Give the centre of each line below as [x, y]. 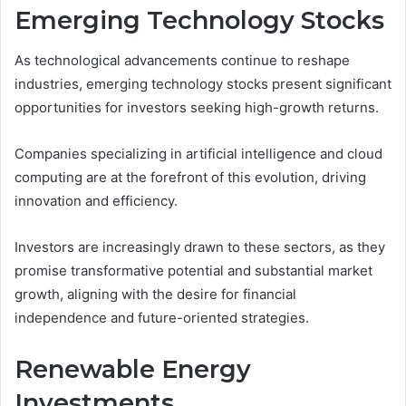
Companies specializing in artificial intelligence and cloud [198, 154]
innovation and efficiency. [96, 201]
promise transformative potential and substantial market [193, 271]
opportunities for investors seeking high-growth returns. [197, 108]
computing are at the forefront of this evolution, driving [190, 178]
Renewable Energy [133, 370]
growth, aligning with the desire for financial [155, 295]
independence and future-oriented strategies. [162, 318]
